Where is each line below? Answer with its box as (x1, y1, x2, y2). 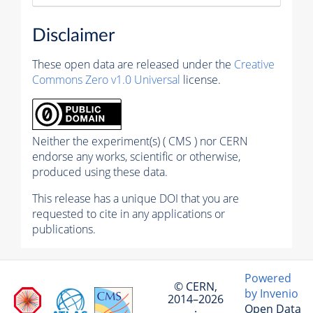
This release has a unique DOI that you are (32, 191, 239, 207)
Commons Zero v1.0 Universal (32, 72, 180, 88)
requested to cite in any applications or (32, 206, 225, 222)
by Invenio (245, 286, 298, 302)
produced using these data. (32, 164, 168, 180)
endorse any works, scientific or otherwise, (32, 149, 240, 165)
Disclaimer (32, 27, 115, 45)
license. (180, 72, 221, 88)
